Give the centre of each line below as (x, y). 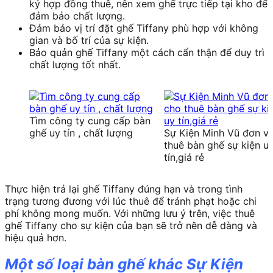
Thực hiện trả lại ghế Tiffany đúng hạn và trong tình (124, 189)
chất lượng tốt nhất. (75, 64)
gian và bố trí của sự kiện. (89, 40)
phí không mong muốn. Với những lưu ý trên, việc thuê (130, 213)
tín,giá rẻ (184, 157)
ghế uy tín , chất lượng (81, 133)
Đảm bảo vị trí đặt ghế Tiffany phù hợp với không (144, 28)
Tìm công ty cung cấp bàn (90, 120)
